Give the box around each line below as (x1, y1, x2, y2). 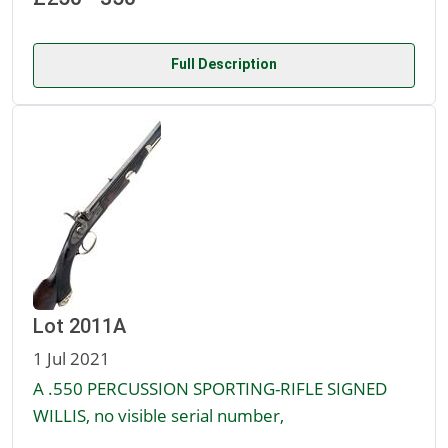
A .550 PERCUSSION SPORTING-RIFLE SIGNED (33, 376, 387, 401)
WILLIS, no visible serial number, (33, 403, 284, 428)
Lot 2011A (33, 314, 126, 339)
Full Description (171, 56, 277, 73)
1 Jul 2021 (33, 346, 110, 371)
